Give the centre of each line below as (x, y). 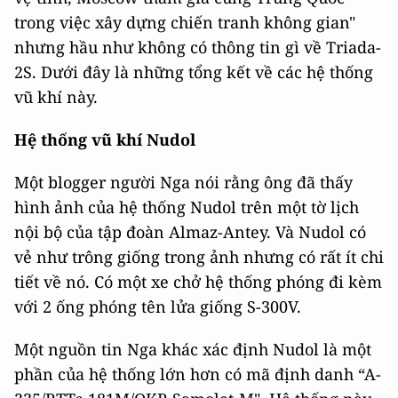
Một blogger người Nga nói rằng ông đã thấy (183, 182)
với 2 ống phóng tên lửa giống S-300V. (158, 306)
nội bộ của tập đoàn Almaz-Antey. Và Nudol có (190, 232)
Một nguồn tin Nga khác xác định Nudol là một (193, 349)
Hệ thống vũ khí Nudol (105, 139)
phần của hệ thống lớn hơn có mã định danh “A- (198, 374)
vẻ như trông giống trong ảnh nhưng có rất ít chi (199, 257)
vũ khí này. (56, 97)
